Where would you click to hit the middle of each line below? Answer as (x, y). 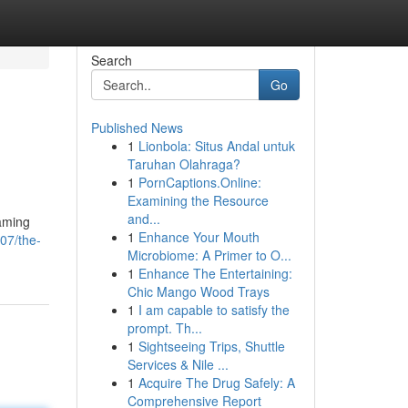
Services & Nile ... (178, 364)
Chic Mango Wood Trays (198, 291)
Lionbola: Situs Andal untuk (216, 146)
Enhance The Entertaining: (215, 273)
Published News (137, 127)
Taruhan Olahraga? (184, 164)
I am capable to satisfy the (214, 310)
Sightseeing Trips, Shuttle (211, 346)
